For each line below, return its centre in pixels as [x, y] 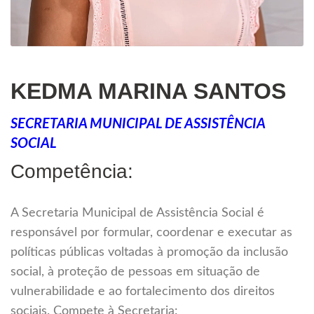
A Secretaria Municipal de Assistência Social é [137, 213]
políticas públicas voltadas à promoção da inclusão [149, 253]
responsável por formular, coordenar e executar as [151, 233]
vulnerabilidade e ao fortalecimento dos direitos [143, 292]
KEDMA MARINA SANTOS [148, 91]
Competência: [72, 172]
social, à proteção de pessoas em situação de [135, 272]
